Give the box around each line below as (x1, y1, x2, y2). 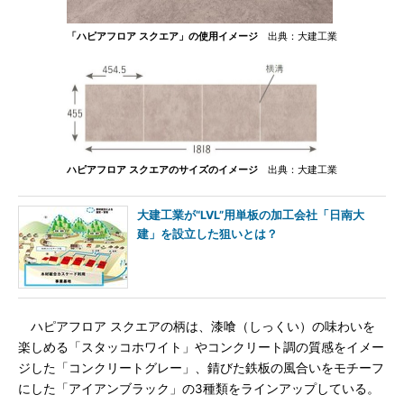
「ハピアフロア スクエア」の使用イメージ (67, 30, 258, 42)
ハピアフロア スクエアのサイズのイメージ (67, 163, 258, 176)
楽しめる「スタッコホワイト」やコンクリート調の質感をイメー (18, 340, 384, 354)
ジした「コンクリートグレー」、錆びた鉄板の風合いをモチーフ (18, 361, 384, 375)
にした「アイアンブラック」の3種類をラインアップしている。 (18, 381, 380, 396)
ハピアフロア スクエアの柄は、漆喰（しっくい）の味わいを (18, 319, 375, 334)
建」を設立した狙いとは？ (137, 227, 278, 241)
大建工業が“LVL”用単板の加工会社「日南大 (137, 208, 364, 222)
